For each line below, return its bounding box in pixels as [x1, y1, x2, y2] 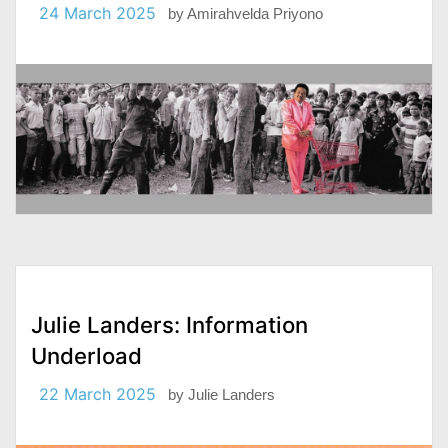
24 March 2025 [39, 2, 156, 23]
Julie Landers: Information [31, 311, 308, 339]
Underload [31, 342, 142, 370]
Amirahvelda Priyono [187, 4, 323, 22]
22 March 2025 [39, 384, 156, 405]
